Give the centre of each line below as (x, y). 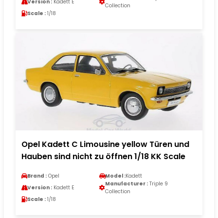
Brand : (37, 176)
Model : (115, 176)
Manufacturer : (127, 183)
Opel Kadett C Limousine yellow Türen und (105, 144)
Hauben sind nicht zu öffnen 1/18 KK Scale (103, 156)
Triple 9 (158, 183)
